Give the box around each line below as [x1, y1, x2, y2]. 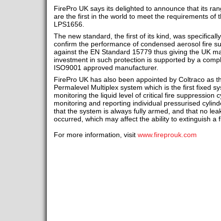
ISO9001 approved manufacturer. [53, 64, 158, 72]
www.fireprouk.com [137, 131, 197, 139]
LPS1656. [53, 20, 84, 28]
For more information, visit [53, 131, 138, 139]
